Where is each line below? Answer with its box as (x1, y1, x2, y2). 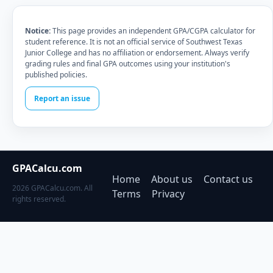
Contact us (204, 172, 253, 186)
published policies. (25, 69, 87, 80)
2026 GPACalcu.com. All (12, 183, 93, 193)
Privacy (152, 187, 185, 200)
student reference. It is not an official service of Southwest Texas (25, 37, 243, 47)
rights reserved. (12, 194, 66, 204)
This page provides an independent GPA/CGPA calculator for (51, 26, 255, 36)
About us (151, 172, 193, 186)
